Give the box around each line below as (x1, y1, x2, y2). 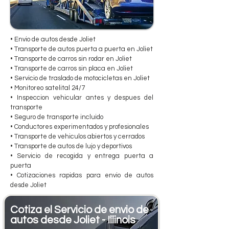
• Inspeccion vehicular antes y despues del (10, 94, 153, 101)
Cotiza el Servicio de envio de (10, 204, 149, 215)
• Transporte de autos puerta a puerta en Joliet (10, 45, 153, 53)
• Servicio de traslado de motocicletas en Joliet (10, 74, 150, 82)
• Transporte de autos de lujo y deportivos (10, 142, 132, 150)
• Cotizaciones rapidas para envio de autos (10, 171, 153, 179)
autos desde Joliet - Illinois (10, 214, 135, 225)
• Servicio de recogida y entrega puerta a (10, 152, 153, 159)
